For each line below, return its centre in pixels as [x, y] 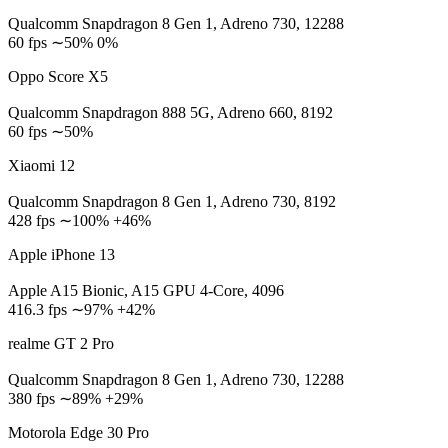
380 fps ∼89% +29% [75, 398]
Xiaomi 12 [41, 165]
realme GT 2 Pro [61, 343]
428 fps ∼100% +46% [79, 220]
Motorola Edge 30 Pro [78, 432]
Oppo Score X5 [58, 76]
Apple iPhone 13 [61, 254]
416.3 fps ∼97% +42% [81, 309]
